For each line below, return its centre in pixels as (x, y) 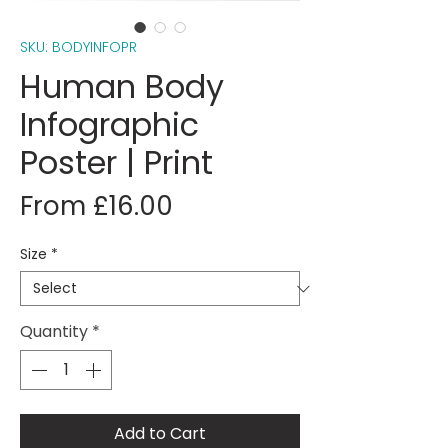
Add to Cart (160, 433)
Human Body (122, 86)
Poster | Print (116, 162)
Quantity (54, 331)
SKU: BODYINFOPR (78, 47)
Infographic (109, 124)
